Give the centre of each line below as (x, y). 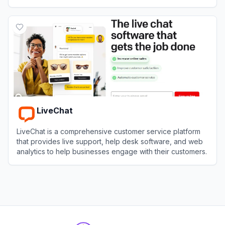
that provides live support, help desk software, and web (110, 141)
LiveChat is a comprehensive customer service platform (108, 131)
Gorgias (43, 12)
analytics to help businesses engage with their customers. (112, 151)
